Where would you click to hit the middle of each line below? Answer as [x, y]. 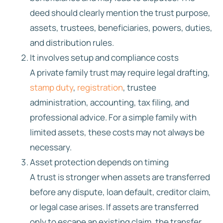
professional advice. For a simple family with [113, 117]
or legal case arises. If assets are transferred [114, 207]
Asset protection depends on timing [99, 162]
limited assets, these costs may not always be [117, 132]
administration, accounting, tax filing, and [110, 102]
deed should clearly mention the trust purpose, [120, 12]
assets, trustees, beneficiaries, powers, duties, [121, 27]
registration [100, 87]
